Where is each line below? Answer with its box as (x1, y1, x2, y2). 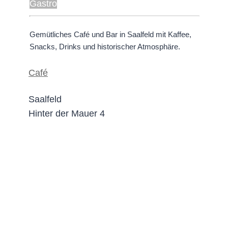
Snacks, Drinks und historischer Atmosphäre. (30, 42, 180, 51)
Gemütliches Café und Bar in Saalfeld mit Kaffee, (30, 30, 191, 39)
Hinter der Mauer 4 (28, 108, 105, 119)
